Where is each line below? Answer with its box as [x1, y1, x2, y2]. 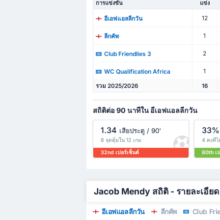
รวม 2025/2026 [95, 82, 138, 90]
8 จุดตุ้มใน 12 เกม [100, 137, 141, 143]
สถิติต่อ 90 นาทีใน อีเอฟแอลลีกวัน [92, 106, 197, 115]
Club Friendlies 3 [104, 50, 151, 57]
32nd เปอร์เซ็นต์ [100, 149, 139, 156]
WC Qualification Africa [104, 67, 170, 75]
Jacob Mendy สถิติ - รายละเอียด [94, 186, 219, 197]
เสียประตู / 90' [119, 127, 161, 135]
